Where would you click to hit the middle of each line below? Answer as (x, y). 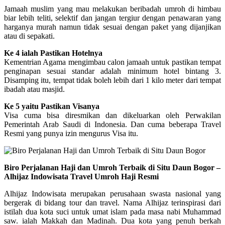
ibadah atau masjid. (34, 89)
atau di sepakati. (29, 36)
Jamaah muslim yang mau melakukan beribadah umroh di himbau (113, 9)
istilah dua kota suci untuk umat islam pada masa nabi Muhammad (113, 211)
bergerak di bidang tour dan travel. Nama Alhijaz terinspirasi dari (113, 202)
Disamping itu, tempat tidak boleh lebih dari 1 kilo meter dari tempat (113, 80)
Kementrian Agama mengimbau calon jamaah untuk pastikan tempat (113, 62)
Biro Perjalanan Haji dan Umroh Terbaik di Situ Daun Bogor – (112, 167)
